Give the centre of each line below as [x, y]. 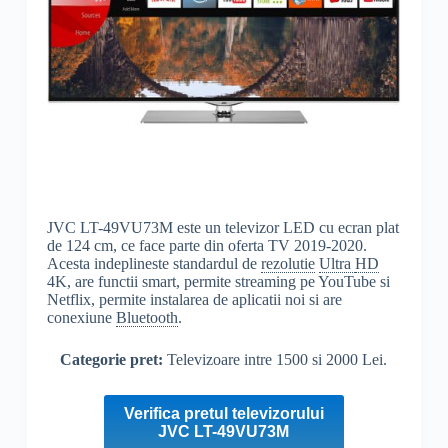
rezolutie [287, 264]
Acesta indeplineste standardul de [153, 264]
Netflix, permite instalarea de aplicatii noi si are [194, 300]
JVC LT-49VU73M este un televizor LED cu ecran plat [222, 228]
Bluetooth [146, 318]
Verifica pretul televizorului [223, 414]
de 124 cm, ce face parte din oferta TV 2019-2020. [206, 246]
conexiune [81, 318]
